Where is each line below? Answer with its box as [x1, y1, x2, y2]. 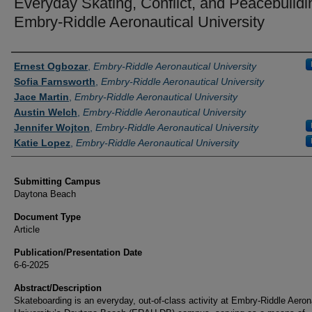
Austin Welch [14, 107, 77, 118]
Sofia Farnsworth [14, 76, 95, 87]
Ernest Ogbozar [14, 61, 88, 72]
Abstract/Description [14, 283, 102, 293]
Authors [11, 54, 55, 76]
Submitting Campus [14, 176, 100, 187]
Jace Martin [14, 91, 69, 102]
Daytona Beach [14, 189, 76, 199]
